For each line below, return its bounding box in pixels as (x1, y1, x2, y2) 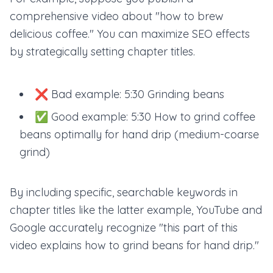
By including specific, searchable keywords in (10, 185, 238, 199)
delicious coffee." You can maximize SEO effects (10, 27, 250, 41)
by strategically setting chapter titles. (10, 44, 195, 58)
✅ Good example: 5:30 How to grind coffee (35, 110, 255, 124)
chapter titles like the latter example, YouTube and (10, 203, 262, 217)
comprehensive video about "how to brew (10, 9, 224, 23)
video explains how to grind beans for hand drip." (10, 238, 259, 252)
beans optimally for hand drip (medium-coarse (19, 127, 259, 141)
